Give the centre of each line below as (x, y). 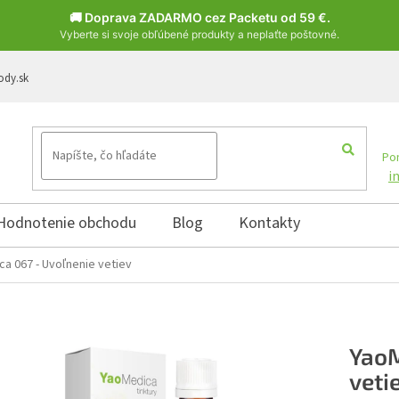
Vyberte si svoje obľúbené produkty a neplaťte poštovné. (199, 34)
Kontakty (269, 223)
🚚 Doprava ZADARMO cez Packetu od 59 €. (199, 17)
